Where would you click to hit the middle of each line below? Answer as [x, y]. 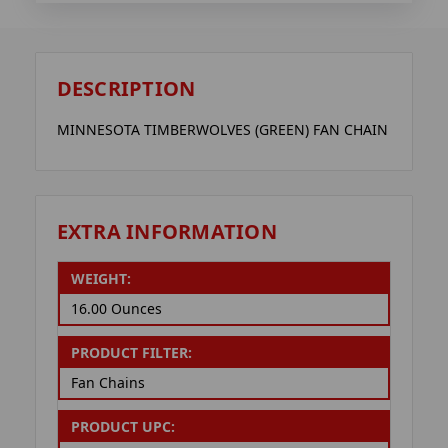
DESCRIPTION [126, 89]
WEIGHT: [100, 279]
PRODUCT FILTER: [131, 353]
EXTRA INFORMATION [166, 231]
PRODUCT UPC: [122, 427]
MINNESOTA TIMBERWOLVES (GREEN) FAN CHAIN [222, 130]
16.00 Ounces [116, 309]
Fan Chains [107, 383]
